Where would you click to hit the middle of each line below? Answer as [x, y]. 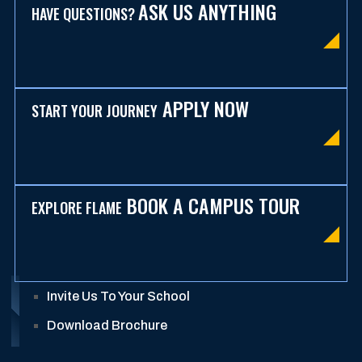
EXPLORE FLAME [77, 207]
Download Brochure [107, 325]
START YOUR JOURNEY [95, 110]
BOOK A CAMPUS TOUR [213, 205]
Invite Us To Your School [118, 296]
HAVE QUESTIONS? [85, 13]
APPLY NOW [206, 108]
